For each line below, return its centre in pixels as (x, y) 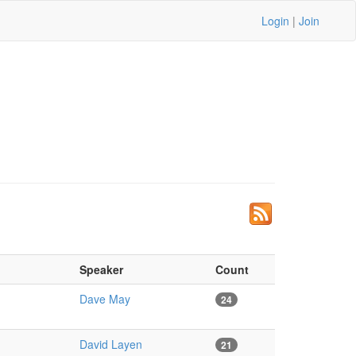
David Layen (110, 344)
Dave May (104, 299)
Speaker (101, 270)
